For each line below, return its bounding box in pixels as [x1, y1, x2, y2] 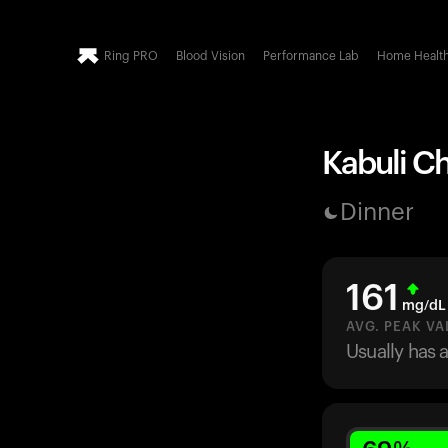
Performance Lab [263, 50, 359, 62]
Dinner [340, 201, 414, 225]
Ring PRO [104, 50, 158, 62]
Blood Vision [176, 50, 245, 62]
